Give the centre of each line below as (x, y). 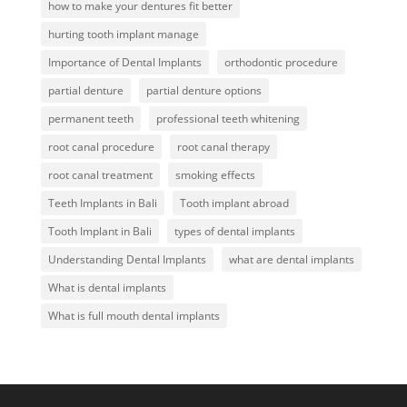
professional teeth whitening (228, 119)
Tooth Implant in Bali (99, 231)
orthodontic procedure (281, 62)
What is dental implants (107, 288)
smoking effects (215, 175)
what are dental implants (291, 259)
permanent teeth (90, 119)
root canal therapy (223, 147)
